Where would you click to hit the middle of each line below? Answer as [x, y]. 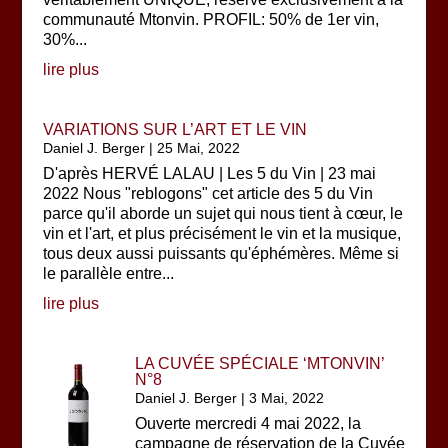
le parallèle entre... [108, 273]
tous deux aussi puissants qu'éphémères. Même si [220, 253]
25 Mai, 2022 [198, 148]
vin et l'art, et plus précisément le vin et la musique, [221, 233]
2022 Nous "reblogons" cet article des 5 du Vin [207, 193]
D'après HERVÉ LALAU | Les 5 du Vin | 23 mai [209, 173]
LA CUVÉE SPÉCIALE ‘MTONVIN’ [260, 363]
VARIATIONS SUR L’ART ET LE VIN [174, 129]
